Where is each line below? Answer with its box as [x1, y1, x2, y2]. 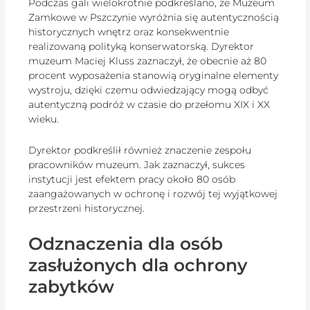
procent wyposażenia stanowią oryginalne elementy [28, 69, 279, 82]
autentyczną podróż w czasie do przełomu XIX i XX [28, 98, 271, 111]
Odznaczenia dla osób [28, 232, 224, 254]
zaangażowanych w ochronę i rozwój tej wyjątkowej [28, 188, 278, 201]
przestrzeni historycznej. [28, 202, 145, 215]
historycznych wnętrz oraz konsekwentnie [28, 25, 230, 38]
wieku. [28, 112, 60, 125]
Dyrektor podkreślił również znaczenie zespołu [28, 144, 252, 157]
